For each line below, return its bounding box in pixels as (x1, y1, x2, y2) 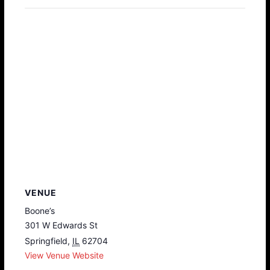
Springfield (25, 235, 68, 246)
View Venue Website (25, 250, 104, 260)
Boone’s (25, 205, 55, 216)
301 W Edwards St (25, 219, 98, 230)
